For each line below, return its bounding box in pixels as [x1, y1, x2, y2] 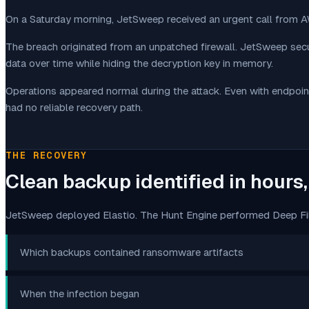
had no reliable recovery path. [6, 101, 143, 113]
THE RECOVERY [6, 149, 88, 161]
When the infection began [20, 287, 139, 299]
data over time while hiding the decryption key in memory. [6, 57, 273, 69]
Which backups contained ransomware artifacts [20, 246, 243, 258]
